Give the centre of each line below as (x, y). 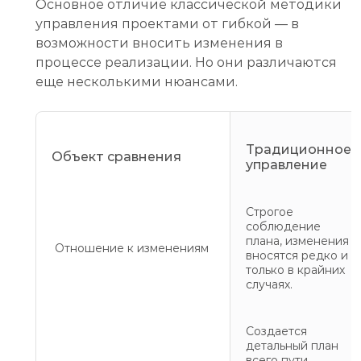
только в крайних (295, 270)
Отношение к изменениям (132, 248)
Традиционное (299, 149)
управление (286, 164)
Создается (276, 331)
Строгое (270, 212)
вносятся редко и (297, 255)
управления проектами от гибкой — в (167, 23)
